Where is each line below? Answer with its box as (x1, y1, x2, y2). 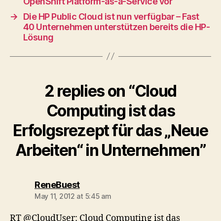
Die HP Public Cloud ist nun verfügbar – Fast (23, 11, 199, 22)
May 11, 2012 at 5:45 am (35, 191, 111, 200)
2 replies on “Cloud (44, 81, 177, 101)
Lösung (23, 32, 54, 42)
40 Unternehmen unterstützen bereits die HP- (23, 21, 210, 32)
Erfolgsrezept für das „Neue (13, 120, 208, 140)
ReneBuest (35, 179, 80, 190)
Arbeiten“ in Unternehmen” (15, 140, 206, 160)
